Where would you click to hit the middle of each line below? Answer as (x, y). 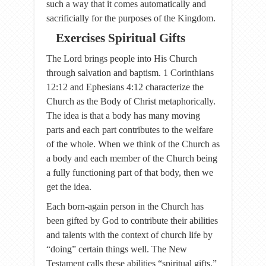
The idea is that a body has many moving (123, 115)
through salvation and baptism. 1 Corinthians (130, 73)
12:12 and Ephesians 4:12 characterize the (125, 87)
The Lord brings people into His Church (122, 58)
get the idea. (69, 187)
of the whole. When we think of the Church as (133, 144)
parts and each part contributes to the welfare (130, 130)
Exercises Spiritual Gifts (121, 38)
